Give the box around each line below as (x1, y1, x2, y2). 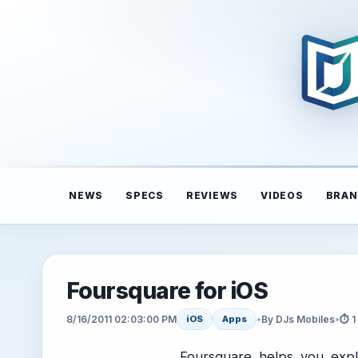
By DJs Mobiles (261, 312, 335, 325)
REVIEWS (185, 189, 238, 201)
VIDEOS (261, 189, 304, 201)
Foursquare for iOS (66, 277, 268, 304)
